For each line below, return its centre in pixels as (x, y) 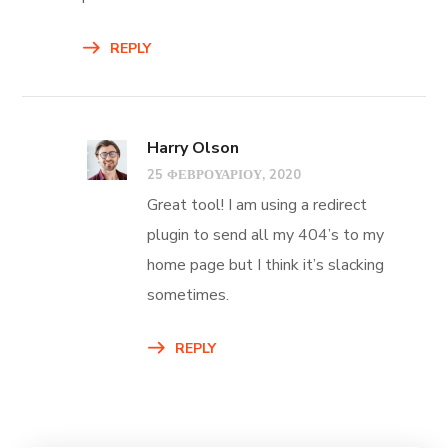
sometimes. (188, 294)
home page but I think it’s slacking (266, 264)
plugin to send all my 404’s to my (266, 234)
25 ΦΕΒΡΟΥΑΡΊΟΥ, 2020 (224, 174)
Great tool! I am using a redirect (257, 204)
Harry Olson (193, 147)
